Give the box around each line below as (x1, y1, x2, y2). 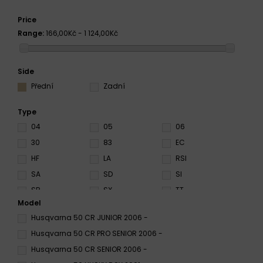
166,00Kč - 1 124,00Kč (46, 28, 118, 39)
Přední (31, 80, 53, 91)
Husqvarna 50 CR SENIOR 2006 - (31, 244, 147, 254)
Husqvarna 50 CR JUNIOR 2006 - (31, 212, 148, 222)
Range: (18, 28, 44, 39)
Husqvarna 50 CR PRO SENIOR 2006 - (31, 228, 163, 238)
